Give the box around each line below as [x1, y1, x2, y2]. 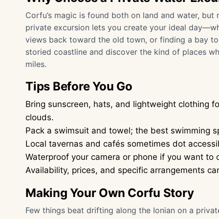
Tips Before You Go [25, 79, 132, 93]
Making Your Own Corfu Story [25, 186, 194, 200]
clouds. [25, 112, 54, 122]
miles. [25, 59, 46, 69]
